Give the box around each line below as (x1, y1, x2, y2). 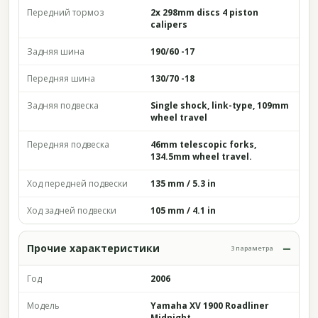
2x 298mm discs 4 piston (150, 6, 258, 18)
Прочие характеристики (27, 241, 160, 255)
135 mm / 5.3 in (150, 177, 216, 190)
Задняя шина (27, 45, 84, 57)
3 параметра (231, 243, 273, 253)
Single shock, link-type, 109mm (150, 99, 289, 111)
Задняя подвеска (27, 99, 99, 111)
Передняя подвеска (27, 138, 109, 150)
